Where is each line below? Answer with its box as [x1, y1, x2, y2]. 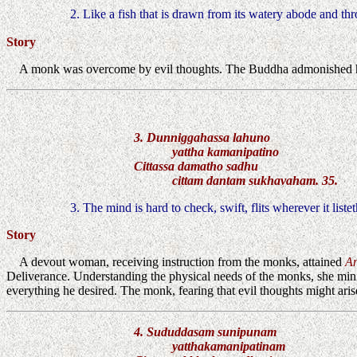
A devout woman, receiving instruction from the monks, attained [19, 254, 345, 269]
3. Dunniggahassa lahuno [134, 130, 270, 144]
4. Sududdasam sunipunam [134, 324, 277, 339]
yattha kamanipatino [134, 144, 279, 159]
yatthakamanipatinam [134, 339, 285, 353]
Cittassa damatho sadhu [134, 159, 258, 173]
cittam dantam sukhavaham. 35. [134, 173, 338, 187]
